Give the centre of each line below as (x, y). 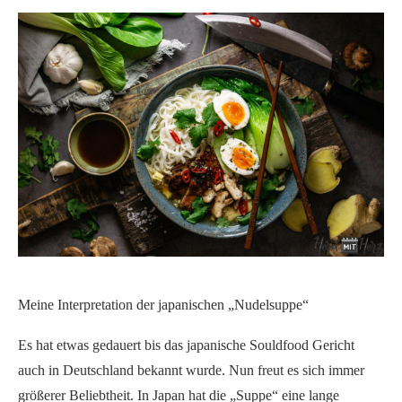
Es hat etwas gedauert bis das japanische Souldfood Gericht (186, 345)
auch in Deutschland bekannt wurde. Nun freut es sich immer (191, 370)
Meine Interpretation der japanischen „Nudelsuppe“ (163, 304)
